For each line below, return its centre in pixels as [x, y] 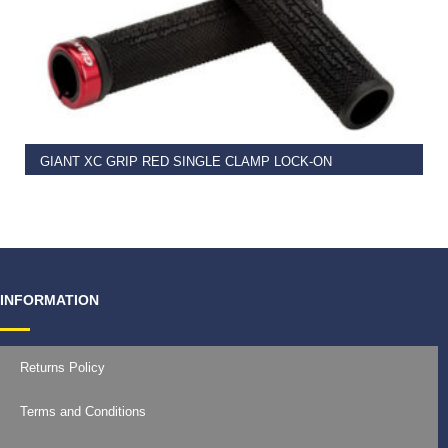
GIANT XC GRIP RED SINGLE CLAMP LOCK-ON [186, 162]
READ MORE [158, 75]
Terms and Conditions [83, 412]
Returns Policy [62, 368]
